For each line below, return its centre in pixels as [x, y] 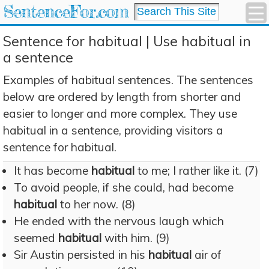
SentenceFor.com [66, 12]
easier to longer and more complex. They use [120, 113]
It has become [53, 171]
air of [207, 255]
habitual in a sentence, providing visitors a [113, 130]
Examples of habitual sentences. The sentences [128, 80]
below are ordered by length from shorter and [122, 97]
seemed [36, 238]
